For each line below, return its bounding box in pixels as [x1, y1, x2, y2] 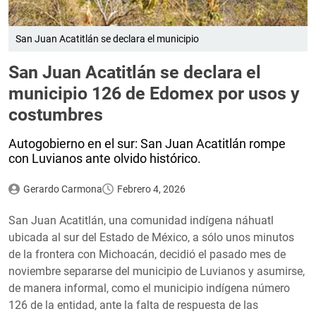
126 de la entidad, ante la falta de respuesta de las [8, 298, 258, 312]
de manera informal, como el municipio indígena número [8, 281, 290, 295]
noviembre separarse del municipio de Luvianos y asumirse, [8, 264, 305, 278]
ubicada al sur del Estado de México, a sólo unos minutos [8, 230, 294, 244]
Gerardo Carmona [23, 183, 102, 195]
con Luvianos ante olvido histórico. [8, 150, 201, 166]
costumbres [8, 104, 103, 125]
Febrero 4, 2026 [116, 183, 186, 195]
